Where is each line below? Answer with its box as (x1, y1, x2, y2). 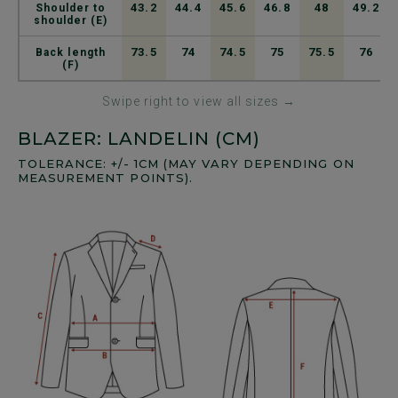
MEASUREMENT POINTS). (18, 170, 193, 185)
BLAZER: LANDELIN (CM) (18, 127, 260, 149)
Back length (36, 45, 106, 59)
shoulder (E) (33, 13, 108, 27)
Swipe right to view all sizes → (101, 93, 297, 108)
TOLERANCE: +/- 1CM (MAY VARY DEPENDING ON (18, 155, 354, 171)
